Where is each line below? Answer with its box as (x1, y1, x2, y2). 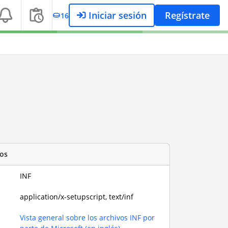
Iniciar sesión (86, 9, 147, 21)
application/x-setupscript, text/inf (20, 191, 134, 202)
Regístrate (165, 9, 210, 21)
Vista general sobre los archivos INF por (20, 212, 155, 222)
